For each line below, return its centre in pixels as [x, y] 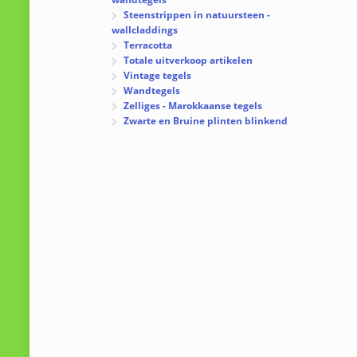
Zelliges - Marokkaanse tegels [193, 106]
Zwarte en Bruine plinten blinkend [206, 121]
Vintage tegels [158, 76]
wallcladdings [145, 30]
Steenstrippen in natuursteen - [197, 15]
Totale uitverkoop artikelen [188, 61]
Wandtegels [152, 91]
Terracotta [148, 45]
